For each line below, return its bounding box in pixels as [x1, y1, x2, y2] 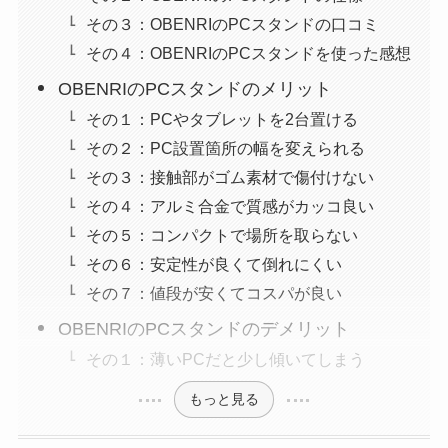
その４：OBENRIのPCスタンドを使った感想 [86, 43, 412, 62]
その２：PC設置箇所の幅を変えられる [86, 138, 366, 157]
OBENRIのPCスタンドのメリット [58, 78, 333, 99]
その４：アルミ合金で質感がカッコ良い [86, 196, 375, 215]
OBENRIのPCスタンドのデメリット [58, 318, 351, 339]
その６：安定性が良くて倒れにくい [86, 254, 343, 273]
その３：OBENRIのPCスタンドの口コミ [86, 14, 380, 33]
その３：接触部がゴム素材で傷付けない [86, 167, 375, 186]
